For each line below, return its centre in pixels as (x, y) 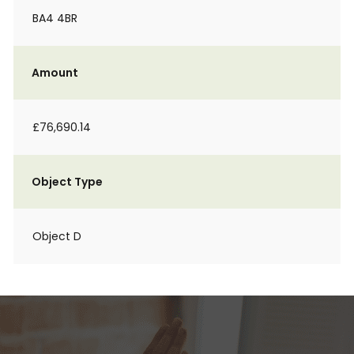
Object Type (67, 182)
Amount (55, 73)
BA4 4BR (55, 18)
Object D (57, 236)
